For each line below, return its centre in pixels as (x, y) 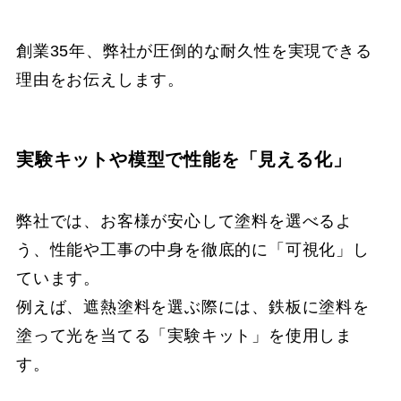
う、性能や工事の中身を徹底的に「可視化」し (192, 249)
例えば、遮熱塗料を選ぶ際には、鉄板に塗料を (192, 307)
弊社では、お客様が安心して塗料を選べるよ (184, 221)
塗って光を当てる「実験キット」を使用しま (184, 335)
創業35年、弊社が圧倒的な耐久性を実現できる (194, 51)
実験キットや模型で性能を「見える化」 (183, 159)
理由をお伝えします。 (100, 80)
